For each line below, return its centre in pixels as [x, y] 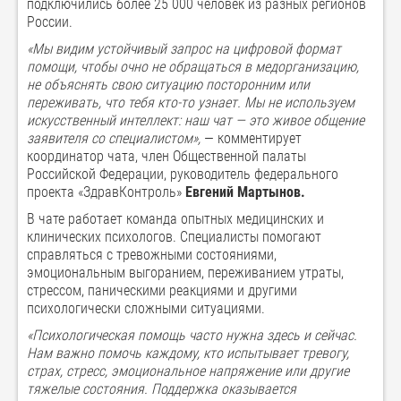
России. [50, 22]
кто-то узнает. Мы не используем [256, 103]
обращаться [206, 67]
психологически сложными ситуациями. [146, 309]
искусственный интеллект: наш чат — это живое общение [196, 121]
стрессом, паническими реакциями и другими [162, 291]
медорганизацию [306, 67]
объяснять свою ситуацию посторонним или [177, 85]
